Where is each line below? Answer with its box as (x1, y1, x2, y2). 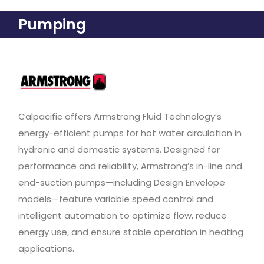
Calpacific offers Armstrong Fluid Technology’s (18, 110, 222, 123)
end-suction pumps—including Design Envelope (18, 176, 225, 189)
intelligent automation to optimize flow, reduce (18, 209, 227, 222)
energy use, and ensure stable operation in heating (18, 226, 243, 239)
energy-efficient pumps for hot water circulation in (18, 127, 242, 140)
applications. (18, 242, 74, 255)
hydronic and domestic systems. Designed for (18, 143, 220, 156)
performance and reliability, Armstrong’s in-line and (18, 160, 242, 173)
